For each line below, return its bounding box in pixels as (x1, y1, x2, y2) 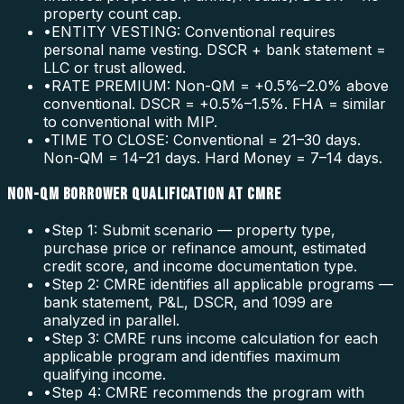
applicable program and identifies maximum (43, 347, 340, 366)
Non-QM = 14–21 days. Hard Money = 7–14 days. (43, 148, 382, 167)
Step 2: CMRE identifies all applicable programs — (51, 275, 393, 294)
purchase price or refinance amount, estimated (43, 239, 366, 258)
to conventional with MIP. (43, 112, 217, 131)
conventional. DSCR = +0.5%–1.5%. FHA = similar (43, 94, 386, 113)
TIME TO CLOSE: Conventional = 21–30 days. (50, 130, 361, 149)
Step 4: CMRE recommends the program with (51, 383, 364, 402)
